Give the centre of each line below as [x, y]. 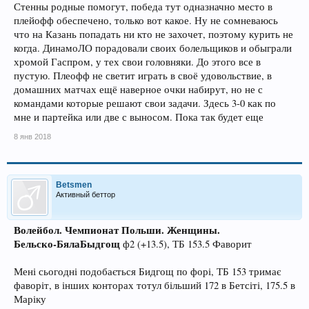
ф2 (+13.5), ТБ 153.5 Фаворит [186, 244]
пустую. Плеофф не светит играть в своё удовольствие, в [143, 76]
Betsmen [74, 185]
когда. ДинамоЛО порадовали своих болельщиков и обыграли [153, 48]
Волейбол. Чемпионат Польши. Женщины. [117, 230]
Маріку [30, 299]
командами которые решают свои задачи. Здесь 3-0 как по [145, 103]
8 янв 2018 [32, 137]
